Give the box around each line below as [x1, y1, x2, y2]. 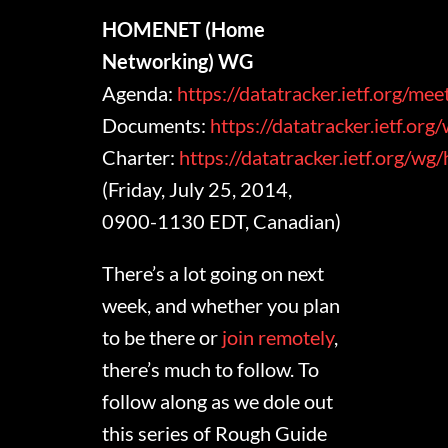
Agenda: [102, 81, 178, 106]
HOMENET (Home [102, 17, 266, 42]
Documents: [102, 113, 211, 138]
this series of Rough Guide [102, 421, 328, 446]
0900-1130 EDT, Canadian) [102, 209, 342, 234]
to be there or [102, 325, 223, 350]
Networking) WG [102, 49, 254, 74]
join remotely [222, 325, 335, 350]
